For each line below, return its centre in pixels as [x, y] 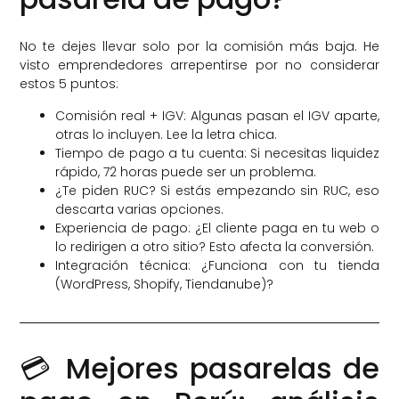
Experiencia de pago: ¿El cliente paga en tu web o [217, 228]
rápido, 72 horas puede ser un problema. [186, 171]
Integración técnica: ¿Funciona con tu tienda [217, 265]
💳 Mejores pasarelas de [199, 368]
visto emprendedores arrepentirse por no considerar [199, 65]
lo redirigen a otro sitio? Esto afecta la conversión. [215, 246]
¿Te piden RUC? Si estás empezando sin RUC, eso [217, 190]
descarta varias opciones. [140, 209]
